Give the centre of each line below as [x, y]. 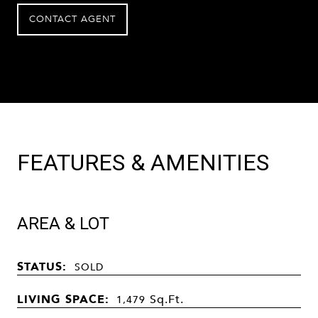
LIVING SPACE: [64, 298]
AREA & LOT [63, 223]
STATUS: [42, 266]
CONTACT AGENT [72, 19]
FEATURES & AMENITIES [143, 162]
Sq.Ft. [167, 298]
